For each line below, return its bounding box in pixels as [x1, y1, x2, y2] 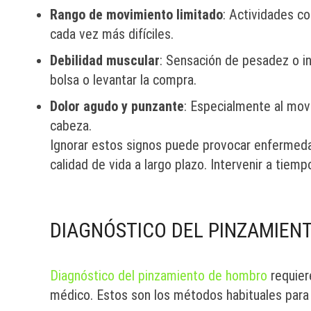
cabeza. [50, 117, 92, 134]
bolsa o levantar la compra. [50, 72, 196, 88]
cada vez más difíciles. [50, 26, 174, 42]
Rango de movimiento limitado [50, 6, 223, 23]
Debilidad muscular [50, 52, 160, 69]
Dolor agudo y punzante [50, 98, 184, 115]
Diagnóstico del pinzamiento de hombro [50, 267, 267, 284]
